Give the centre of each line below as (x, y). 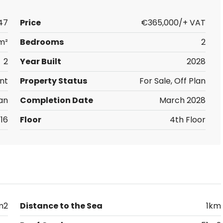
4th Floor (188, 120)
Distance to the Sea (61, 206)
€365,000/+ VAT (173, 23)
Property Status (53, 81)
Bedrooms (42, 42)
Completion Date (56, 100)
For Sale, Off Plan (172, 81)
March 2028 (182, 100)
